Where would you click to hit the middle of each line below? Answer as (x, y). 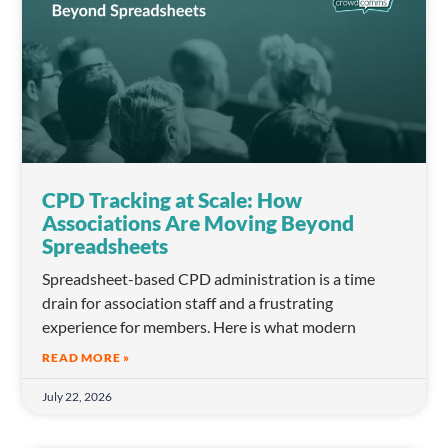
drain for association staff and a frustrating (188, 303)
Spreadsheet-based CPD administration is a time (209, 279)
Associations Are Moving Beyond (198, 223)
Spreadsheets (105, 246)
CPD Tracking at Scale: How (172, 200)
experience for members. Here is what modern (199, 327)
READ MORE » (86, 358)
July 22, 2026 (77, 397)
